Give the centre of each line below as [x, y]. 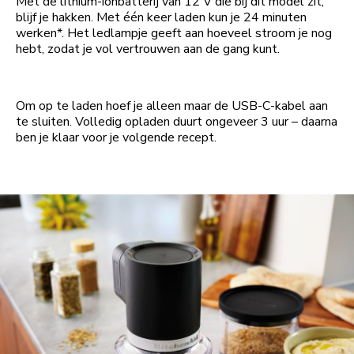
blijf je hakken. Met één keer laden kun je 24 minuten [161, 18]
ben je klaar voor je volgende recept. [116, 138]
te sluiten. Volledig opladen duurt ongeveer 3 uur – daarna [177, 122]
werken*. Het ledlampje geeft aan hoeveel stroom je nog [174, 34]
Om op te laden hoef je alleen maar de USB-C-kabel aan [172, 106]
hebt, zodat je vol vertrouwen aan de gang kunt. [148, 49]
